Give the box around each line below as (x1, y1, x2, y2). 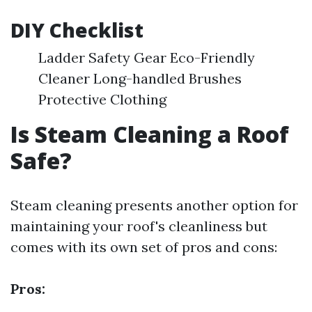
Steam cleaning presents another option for (10, 196, 298, 214)
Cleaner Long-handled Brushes (38, 70, 242, 87)
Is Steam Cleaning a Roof (10, 119, 289, 149)
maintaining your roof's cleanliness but (10, 217, 267, 235)
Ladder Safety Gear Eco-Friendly (38, 49, 255, 66)
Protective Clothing (38, 91, 166, 108)
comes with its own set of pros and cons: (10, 238, 277, 256)
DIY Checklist (10, 17, 143, 43)
